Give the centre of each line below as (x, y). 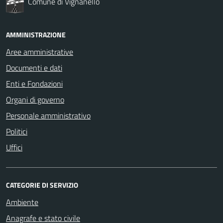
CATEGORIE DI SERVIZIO (42, 185)
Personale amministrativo (48, 115)
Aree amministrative (40, 52)
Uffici (14, 147)
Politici (17, 131)
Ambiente (22, 202)
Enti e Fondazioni (34, 83)
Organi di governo (35, 99)
